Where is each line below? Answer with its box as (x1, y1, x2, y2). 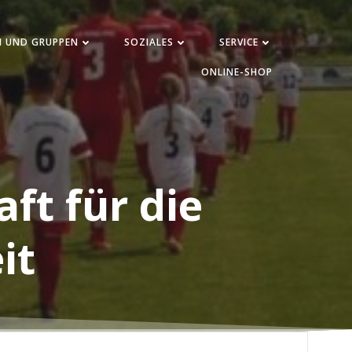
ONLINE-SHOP (201, 65, 273, 79)
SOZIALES (124, 35, 174, 49)
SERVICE (219, 35, 259, 49)
